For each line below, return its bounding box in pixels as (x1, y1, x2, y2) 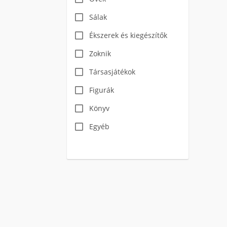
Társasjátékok (89, 67, 135, 77)
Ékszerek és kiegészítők (89, 30, 167, 40)
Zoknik (89, 49, 111, 58)
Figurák (89, 85, 114, 95)
